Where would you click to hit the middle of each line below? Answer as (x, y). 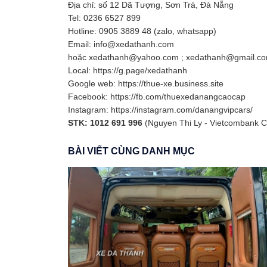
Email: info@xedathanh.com (121, 44)
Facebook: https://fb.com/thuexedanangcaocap (157, 97)
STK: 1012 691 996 (105, 123)
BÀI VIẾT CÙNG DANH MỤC (131, 151)
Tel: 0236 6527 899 (104, 18)
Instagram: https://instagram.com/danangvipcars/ (160, 110)
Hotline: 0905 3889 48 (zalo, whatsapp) (142, 31)
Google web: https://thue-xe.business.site (146, 84)
